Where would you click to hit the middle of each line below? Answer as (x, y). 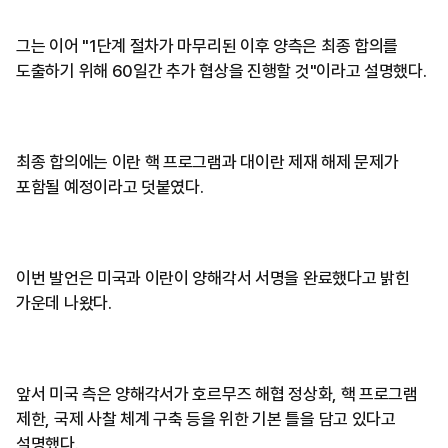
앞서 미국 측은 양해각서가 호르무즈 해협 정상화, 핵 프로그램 (217, 394)
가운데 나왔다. (64, 303)
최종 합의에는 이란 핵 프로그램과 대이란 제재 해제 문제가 (207, 162)
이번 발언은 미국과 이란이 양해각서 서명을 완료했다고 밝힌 (213, 278)
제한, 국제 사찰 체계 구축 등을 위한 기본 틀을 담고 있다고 (206, 419)
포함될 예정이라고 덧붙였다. (110, 187)
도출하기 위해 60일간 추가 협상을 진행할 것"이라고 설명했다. (221, 71)
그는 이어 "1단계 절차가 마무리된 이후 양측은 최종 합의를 (207, 46)
